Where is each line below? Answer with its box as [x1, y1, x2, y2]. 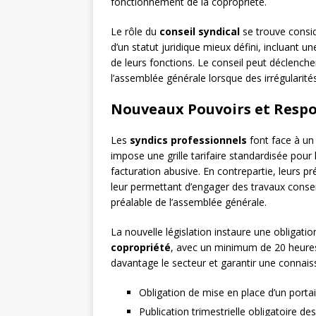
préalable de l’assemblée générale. [111, 195, 267, 209]
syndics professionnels [130, 133, 247, 147]
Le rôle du [111, 25, 159, 39]
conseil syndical [159, 25, 240, 39]
